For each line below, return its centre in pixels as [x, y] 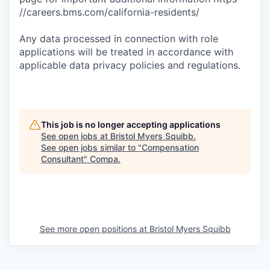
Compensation [170, 147]
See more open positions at [94, 228]
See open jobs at [76, 136]
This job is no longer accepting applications [131, 124]
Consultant [62, 159]
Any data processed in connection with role [119, 38]
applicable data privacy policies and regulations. [130, 65]
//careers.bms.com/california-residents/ [109, 12]
